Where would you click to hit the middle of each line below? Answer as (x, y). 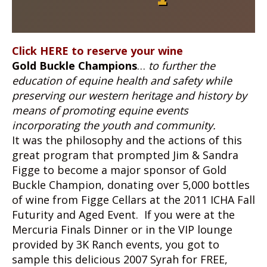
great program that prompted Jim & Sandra (125, 155)
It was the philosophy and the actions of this (127, 140)
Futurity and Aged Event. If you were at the (123, 215)
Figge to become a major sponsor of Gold (119, 170)
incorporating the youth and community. (114, 125)
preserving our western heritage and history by (129, 95)
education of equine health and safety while (122, 80)
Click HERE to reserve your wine (97, 51)
